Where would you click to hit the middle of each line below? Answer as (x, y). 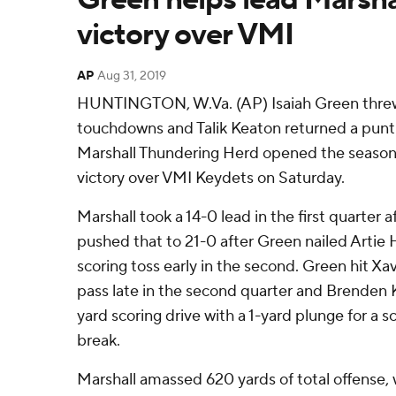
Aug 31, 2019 (132, 76)
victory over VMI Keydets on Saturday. (211, 178)
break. (99, 341)
